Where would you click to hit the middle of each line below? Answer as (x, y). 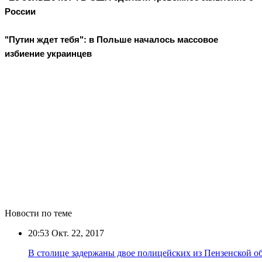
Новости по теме (38, 213)
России (20, 12)
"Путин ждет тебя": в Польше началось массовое (111, 40)
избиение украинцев (48, 54)
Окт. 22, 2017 (77, 233)
